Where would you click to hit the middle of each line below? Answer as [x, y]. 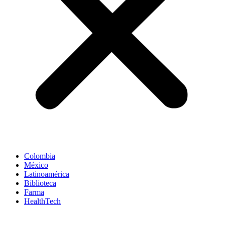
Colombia [40, 156]
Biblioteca [40, 183]
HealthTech [42, 201]
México [36, 165]
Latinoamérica [47, 174]
